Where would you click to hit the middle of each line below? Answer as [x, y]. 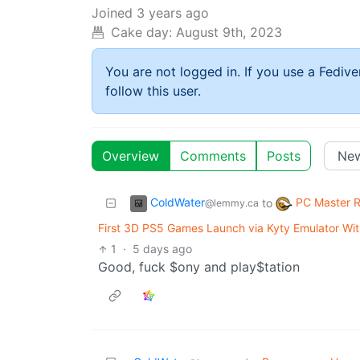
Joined [112, 13]
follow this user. [153, 91]
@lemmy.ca [232, 203]
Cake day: [141, 33]
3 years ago [173, 13]
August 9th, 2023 [229, 33]
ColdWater [178, 202]
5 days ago [163, 249]
